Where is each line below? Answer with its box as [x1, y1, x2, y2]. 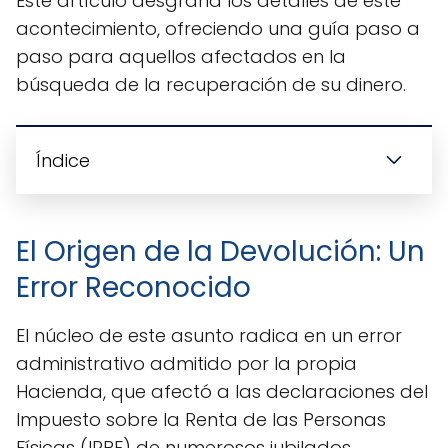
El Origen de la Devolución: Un [16, 231, 425, 271]
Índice [36, 147, 90, 173]
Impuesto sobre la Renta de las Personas [16, 406, 386, 432]
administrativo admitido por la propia [16, 350, 357, 376]
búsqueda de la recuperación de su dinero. [16, 71, 406, 97]
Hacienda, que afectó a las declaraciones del [16, 378, 428, 404]
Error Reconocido [16, 267, 251, 307]
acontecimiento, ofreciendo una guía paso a [16, 15, 420, 41]
